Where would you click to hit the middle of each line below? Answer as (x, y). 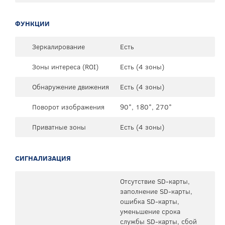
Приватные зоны (59, 127)
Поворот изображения (68, 107)
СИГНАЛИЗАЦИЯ (43, 158)
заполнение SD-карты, (156, 191)
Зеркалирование (59, 46)
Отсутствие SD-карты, (155, 181)
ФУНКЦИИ (32, 23)
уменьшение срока (150, 211)
